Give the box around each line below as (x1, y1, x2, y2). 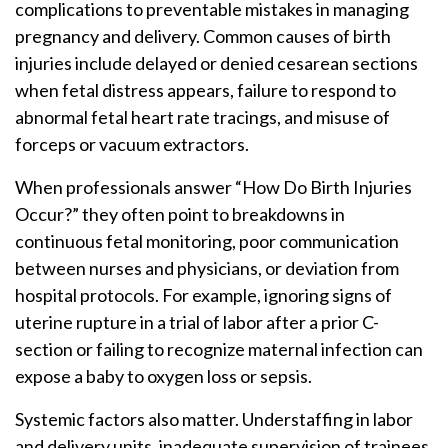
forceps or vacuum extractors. (15, 133, 249, 155)
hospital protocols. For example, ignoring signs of (15, 284, 392, 306)
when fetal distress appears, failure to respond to (15, 79, 396, 101)
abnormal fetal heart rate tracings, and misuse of (15, 106, 390, 128)
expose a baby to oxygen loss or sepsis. (15, 365, 312, 387)
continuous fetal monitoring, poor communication (15, 230, 399, 252)
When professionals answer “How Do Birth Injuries (15, 176, 412, 198)
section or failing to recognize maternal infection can (15, 338, 423, 360)
